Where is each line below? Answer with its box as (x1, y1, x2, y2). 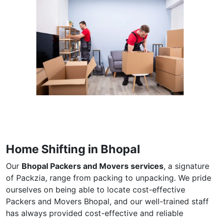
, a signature (164, 161, 209, 171)
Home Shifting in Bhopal (6, 141, 140, 156)
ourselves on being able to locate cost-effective (6, 184, 185, 194)
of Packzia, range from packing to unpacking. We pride (6, 172, 211, 183)
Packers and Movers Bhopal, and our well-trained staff (6, 196, 209, 206)
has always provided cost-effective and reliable (6, 208, 183, 218)
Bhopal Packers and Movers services (22, 161, 164, 171)
